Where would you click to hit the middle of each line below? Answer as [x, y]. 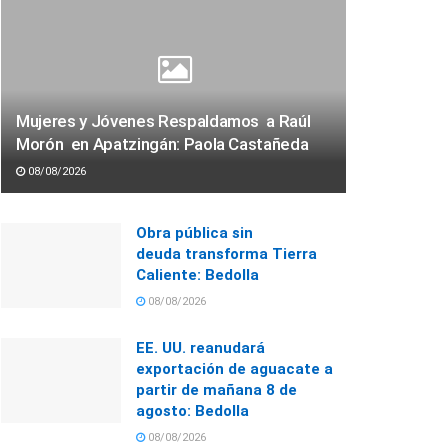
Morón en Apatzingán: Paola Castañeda [162, 143]
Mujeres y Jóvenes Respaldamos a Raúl [163, 120]
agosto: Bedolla [192, 410]
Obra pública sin [194, 232]
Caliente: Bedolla [197, 274]
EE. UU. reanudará [200, 347]
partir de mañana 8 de [216, 389]
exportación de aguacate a [234, 368]
